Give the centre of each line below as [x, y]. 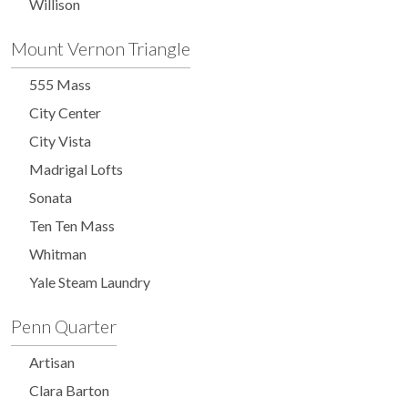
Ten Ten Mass [72, 226]
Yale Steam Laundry [90, 282]
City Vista [60, 141]
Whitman [58, 254]
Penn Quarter [64, 326]
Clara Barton [69, 391]
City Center [65, 113]
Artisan [52, 362]
